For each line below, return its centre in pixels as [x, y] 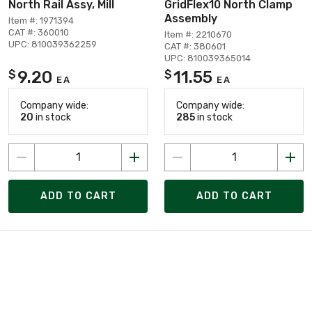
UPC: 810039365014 [208, 58]
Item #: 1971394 [41, 20]
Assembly [191, 18]
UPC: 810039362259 [53, 44]
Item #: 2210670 [198, 34]
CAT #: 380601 [195, 46]
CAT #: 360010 [39, 32]
